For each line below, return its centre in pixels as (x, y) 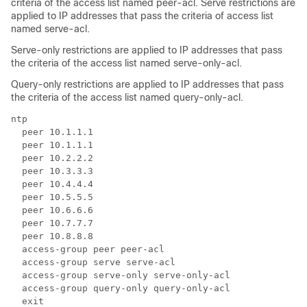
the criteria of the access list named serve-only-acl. (126, 63)
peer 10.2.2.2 (52, 158)
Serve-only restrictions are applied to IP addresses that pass (147, 50)
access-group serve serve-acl (93, 262)
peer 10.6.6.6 (52, 210)
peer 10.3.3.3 (52, 171)
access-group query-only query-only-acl (121, 288)
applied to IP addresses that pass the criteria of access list (142, 16)
